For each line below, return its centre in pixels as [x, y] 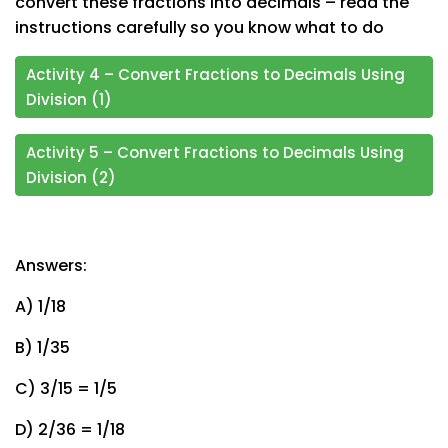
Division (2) [71, 177]
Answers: [51, 265]
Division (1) [69, 99]
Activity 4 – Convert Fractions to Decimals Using [215, 74]
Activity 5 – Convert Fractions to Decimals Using [215, 152]
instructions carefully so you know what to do [199, 27]
